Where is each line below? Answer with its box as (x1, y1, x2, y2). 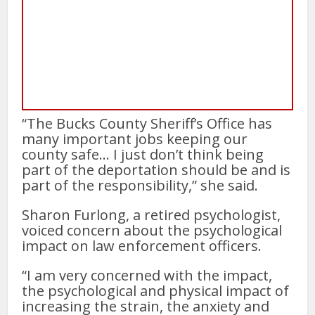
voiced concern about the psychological (22, 220, 283, 240)
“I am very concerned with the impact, (22, 265, 273, 285)
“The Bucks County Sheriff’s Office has (22, 113, 273, 133)
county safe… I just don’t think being (22, 144, 264, 164)
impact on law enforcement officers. (22, 236, 262, 255)
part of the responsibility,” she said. (22, 175, 259, 195)
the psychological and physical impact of (22, 281, 290, 300)
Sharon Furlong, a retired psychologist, (22, 205, 281, 224)
